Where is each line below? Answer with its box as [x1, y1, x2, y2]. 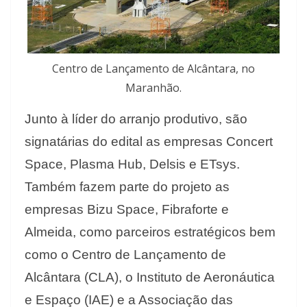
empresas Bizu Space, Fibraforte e [25, 202, 229, 217]
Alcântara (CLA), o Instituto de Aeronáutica [25, 270, 275, 285]
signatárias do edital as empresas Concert [25, 134, 273, 149]
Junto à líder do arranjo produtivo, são [25, 112, 247, 127]
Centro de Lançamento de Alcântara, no [52, 61, 255, 77]
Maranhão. [125, 80, 182, 96]
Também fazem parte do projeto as [25, 180, 230, 195]
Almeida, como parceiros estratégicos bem [25, 225, 275, 240]
